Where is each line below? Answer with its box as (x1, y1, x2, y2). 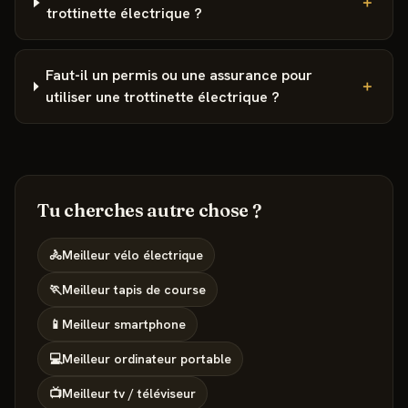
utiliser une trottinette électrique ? (45, 87, 280, 107)
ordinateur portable (114, 351, 231, 367)
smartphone (114, 316, 186, 332)
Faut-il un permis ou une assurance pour (45, 66, 312, 85)
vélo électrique (114, 247, 203, 263)
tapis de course (114, 281, 206, 298)
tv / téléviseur (114, 385, 196, 402)
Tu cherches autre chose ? (37, 199, 261, 221)
